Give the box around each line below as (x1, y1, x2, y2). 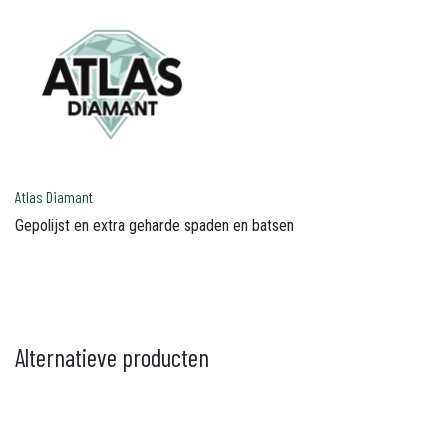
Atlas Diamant (15, 187, 93, 206)
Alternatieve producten (15, 342, 209, 372)
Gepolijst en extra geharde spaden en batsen (15, 216, 294, 235)
